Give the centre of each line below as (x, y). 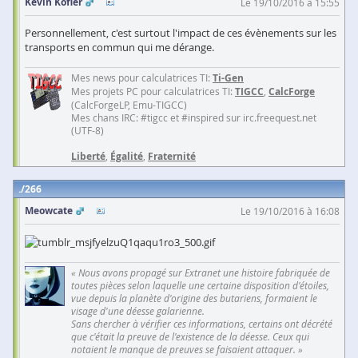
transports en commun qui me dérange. (119, 47)
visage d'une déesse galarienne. (138, 311)
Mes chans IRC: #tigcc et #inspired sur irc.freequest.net (194, 117)
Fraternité (172, 156)
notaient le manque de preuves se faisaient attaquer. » (187, 350)
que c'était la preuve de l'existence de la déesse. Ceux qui (190, 337)
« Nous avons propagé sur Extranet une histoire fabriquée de (201, 273)
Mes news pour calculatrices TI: (142, 77)
